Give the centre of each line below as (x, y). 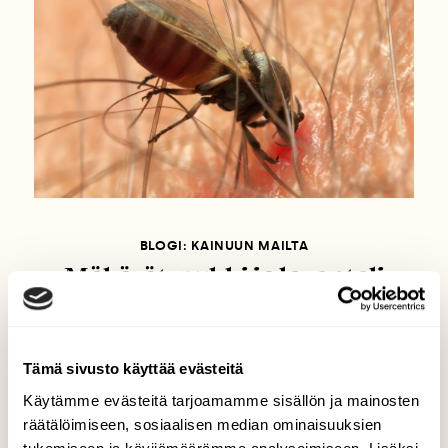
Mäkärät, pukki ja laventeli (224, 274)
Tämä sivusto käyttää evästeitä (133, 369)
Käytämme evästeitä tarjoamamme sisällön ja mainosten (221, 400)
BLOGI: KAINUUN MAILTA (224, 245)
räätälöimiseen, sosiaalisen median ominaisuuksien (202, 424)
